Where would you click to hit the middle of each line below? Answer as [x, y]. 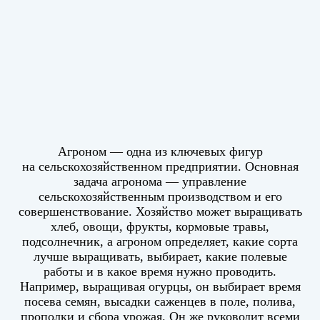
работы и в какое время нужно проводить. [160, 271]
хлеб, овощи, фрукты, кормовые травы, [160, 226]
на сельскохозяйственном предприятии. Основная [160, 166]
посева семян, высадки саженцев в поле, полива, [160, 301]
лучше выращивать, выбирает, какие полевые [160, 256]
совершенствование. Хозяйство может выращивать [160, 211]
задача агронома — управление [160, 181]
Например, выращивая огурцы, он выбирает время [160, 286]
